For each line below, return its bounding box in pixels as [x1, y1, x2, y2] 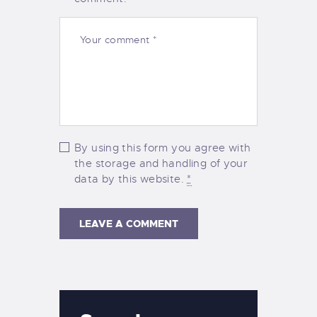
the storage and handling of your [74, 156, 248, 170]
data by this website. [74, 172, 188, 185]
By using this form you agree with [74, 141, 251, 154]
